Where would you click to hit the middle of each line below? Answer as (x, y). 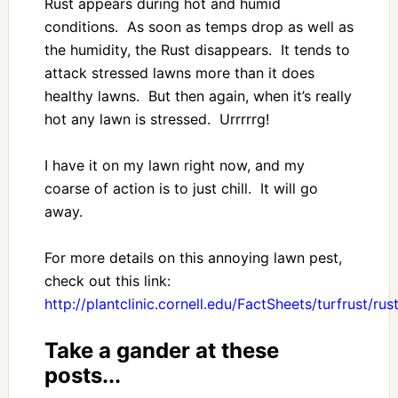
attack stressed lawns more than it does (179, 73)
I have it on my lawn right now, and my (174, 166)
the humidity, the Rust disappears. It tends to (197, 50)
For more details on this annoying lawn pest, (193, 258)
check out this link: (109, 281)
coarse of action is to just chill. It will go (181, 189)
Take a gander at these (161, 351)
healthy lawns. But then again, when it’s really (198, 96)
